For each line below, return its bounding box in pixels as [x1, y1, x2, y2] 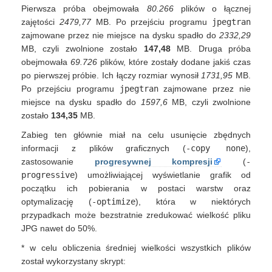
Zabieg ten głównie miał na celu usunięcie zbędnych [21, 130, 251, 140]
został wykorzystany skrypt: [21, 256, 126, 266]
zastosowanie [21, 157, 95, 166]
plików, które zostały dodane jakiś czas [97, 57, 251, 67]
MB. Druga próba [170, 44, 251, 53]
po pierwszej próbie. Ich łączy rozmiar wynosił [21, 70, 202, 80]
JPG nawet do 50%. [21, 223, 97, 233]
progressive [21, 170, 75, 180]
